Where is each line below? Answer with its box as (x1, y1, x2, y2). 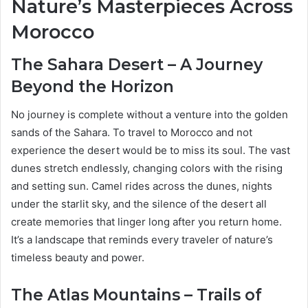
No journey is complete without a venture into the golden (11, 107, 288, 121)
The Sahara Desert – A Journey (11, 55, 263, 75)
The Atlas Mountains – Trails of (11, 285, 262, 305)
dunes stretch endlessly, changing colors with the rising (11, 161, 283, 175)
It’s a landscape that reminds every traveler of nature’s (11, 232, 273, 246)
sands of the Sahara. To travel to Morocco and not (11, 125, 252, 139)
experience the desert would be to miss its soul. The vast (11, 143, 290, 157)
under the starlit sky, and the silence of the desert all (11, 197, 267, 210)
